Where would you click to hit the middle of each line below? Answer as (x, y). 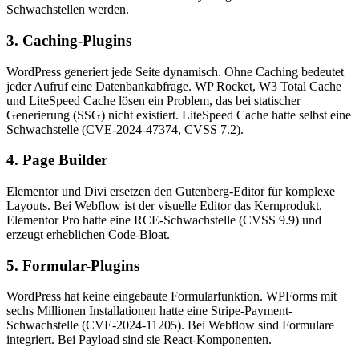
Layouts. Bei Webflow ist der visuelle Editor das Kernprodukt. (164, 205)
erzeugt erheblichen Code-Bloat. (88, 234)
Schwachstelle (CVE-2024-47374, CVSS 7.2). (125, 129)
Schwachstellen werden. (68, 10)
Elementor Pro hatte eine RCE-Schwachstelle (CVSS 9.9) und (164, 220)
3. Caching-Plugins (69, 40)
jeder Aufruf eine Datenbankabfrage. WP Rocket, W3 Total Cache (174, 86)
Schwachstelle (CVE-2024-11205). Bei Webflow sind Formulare (170, 325)
